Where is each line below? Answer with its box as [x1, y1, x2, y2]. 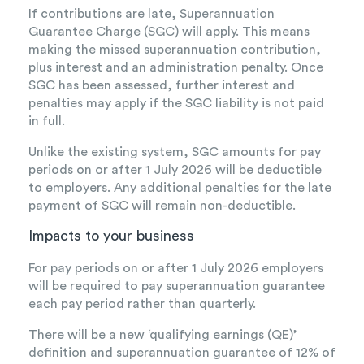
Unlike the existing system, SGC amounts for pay [28, 145, 321, 159]
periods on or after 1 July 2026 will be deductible [28, 163, 322, 177]
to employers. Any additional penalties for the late [28, 181, 331, 195]
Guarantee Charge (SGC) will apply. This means [28, 25, 310, 39]
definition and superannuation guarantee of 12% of [28, 346, 336, 360]
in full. [28, 115, 65, 128]
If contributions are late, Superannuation [28, 7, 275, 21]
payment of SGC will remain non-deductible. [28, 199, 296, 213]
